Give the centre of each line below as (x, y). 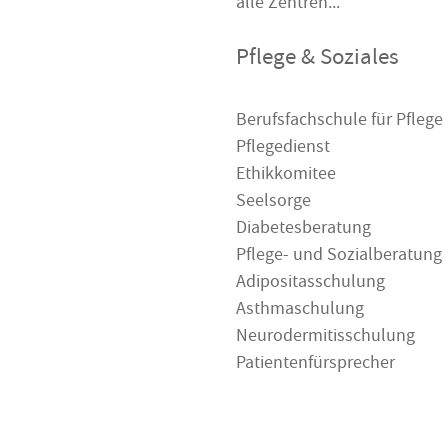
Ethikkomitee (286, 176)
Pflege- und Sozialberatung (339, 257)
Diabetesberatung (303, 230)
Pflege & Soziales (317, 60)
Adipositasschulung (310, 284)
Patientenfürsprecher (315, 365)
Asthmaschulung (300, 311)
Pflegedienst (283, 149)
